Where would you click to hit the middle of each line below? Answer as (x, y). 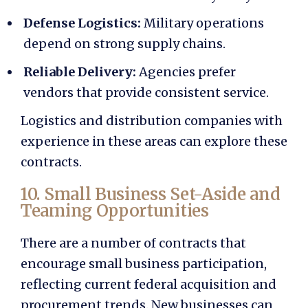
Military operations (204, 23)
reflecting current (77, 285)
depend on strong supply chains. (124, 44)
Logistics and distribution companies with (152, 121)
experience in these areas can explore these (154, 142)
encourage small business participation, (144, 264)
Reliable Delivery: (80, 72)
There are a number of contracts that (133, 243)
